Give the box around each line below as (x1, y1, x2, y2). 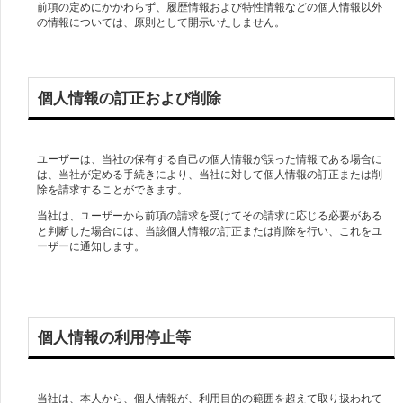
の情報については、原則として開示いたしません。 (37, 13, 285, 30)
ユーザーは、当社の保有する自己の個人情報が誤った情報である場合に (37, 150, 382, 166)
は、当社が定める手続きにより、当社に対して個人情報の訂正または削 (37, 166, 382, 182)
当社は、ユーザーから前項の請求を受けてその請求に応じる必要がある (37, 207, 382, 223)
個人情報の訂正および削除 (38, 86, 221, 109)
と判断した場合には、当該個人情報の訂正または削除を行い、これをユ (37, 222, 382, 238)
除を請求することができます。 (37, 181, 188, 197)
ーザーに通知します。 (37, 237, 145, 254)
